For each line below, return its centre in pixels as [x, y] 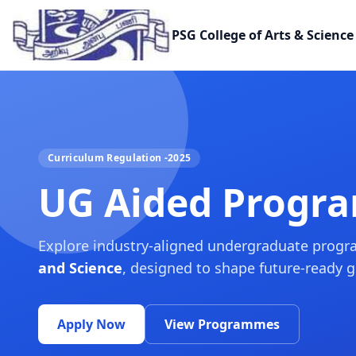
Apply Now [91, 324]
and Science [80, 268]
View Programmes [222, 324]
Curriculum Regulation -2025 [120, 158]
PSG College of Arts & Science [263, 35]
